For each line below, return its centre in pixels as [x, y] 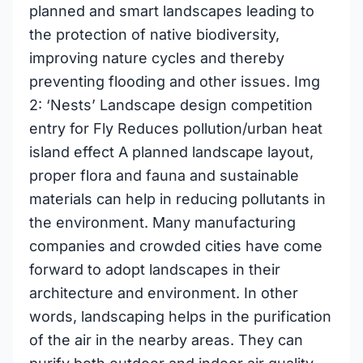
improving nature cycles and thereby [157, 58]
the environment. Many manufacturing [162, 222]
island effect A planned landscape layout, [171, 152]
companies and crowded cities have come [176, 246]
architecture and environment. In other [164, 293]
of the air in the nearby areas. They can [166, 340]
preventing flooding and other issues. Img [175, 81]
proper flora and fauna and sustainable [164, 175]
